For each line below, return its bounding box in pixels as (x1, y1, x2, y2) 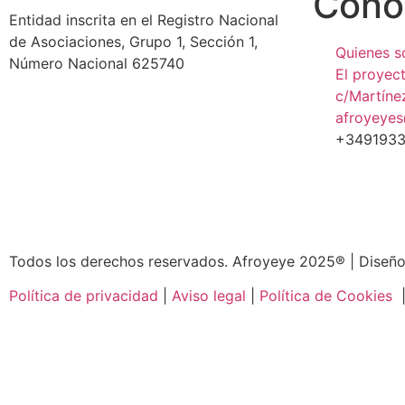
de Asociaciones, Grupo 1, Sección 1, (9, 33, 258, 52)
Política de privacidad (9, 287, 158, 306)
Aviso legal (172, 287, 246, 306)
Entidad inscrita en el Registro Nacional (9, 11, 278, 30)
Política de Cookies (259, 287, 397, 306)
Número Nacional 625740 (9, 54, 184, 73)
